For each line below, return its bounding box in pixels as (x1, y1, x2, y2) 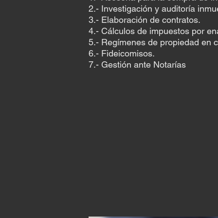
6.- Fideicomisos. (89, 48, 155, 58)
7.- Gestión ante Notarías (89, 59, 186, 70)
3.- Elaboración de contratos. (89, 15, 200, 25)
